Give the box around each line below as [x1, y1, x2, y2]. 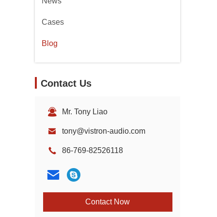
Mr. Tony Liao [62, 108, 108, 116]
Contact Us [41, 78, 92, 89]
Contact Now [85, 198, 130, 206]
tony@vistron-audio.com [62, 127, 145, 135]
